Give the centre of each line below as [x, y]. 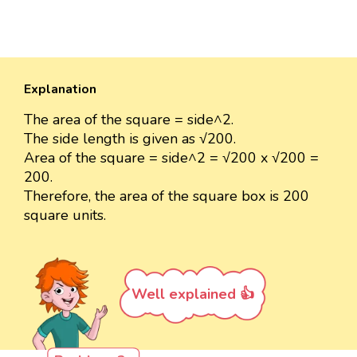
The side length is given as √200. [130, 138]
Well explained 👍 [193, 294]
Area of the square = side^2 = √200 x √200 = [171, 157]
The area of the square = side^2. [129, 119]
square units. [65, 215]
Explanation [60, 89]
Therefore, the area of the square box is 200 [167, 196]
